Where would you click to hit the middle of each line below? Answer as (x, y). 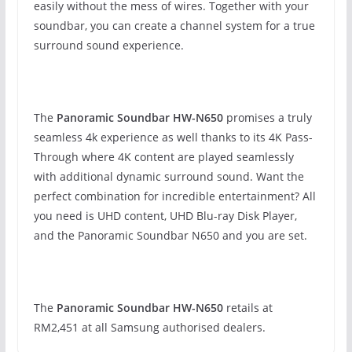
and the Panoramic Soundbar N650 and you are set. (170, 236)
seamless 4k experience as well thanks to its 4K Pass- (173, 137)
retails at (247, 308)
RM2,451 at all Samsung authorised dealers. (149, 328)
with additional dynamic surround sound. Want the (169, 177)
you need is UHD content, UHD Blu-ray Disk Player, (165, 216)
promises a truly (267, 118)
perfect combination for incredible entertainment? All (174, 196)
